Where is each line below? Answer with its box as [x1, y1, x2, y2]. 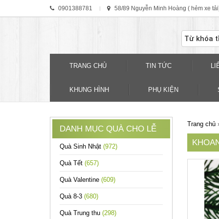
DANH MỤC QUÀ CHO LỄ [60, 124, 156, 133]
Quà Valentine [60, 176, 101, 183]
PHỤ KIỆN [148, 86, 178, 93]
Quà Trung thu [60, 209, 102, 217]
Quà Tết [60, 159, 85, 167]
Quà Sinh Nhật [60, 143, 103, 150]
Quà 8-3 [60, 193, 84, 200]
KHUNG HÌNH [69, 86, 109, 93]
